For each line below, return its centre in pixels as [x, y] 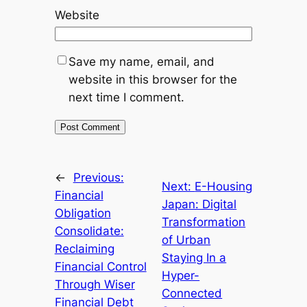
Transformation [204, 222]
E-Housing [224, 186]
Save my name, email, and [141, 61]
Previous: [98, 177]
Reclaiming [84, 248]
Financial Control [100, 266]
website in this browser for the [152, 79]
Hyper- [181, 275]
